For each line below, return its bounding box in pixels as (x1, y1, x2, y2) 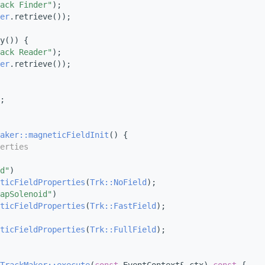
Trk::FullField (90, 225, 156, 235)
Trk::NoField (90, 177, 147, 188)
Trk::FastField (90, 201, 156, 211)
